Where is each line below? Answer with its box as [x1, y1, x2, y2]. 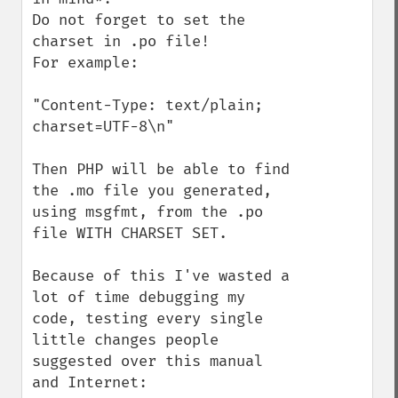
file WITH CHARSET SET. [32, 224, 227, 243]
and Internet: [32, 373, 156, 392]
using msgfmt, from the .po [32, 203, 263, 221]
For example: [32, 53, 139, 72]
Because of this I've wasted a [32, 267, 290, 285]
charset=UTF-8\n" [32, 117, 174, 136]
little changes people [32, 330, 219, 349]
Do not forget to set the [32, 11, 245, 29]
